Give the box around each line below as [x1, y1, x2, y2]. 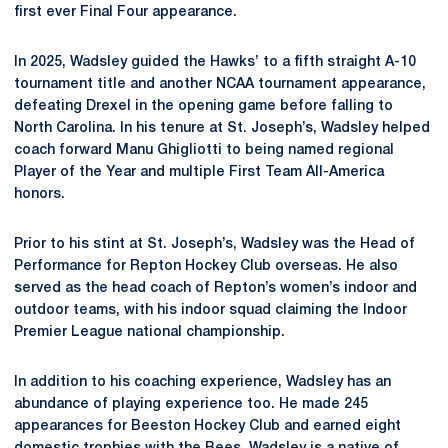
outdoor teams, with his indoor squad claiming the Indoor [14, 304, 407, 317]
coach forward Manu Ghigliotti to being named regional [14, 144, 394, 157]
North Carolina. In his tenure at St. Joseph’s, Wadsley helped [14, 122, 430, 135]
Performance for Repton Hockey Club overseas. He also [14, 260, 398, 273]
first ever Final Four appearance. [14, 6, 237, 19]
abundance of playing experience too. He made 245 [14, 398, 368, 411]
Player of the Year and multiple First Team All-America [14, 166, 384, 179]
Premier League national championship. [14, 326, 285, 339]
